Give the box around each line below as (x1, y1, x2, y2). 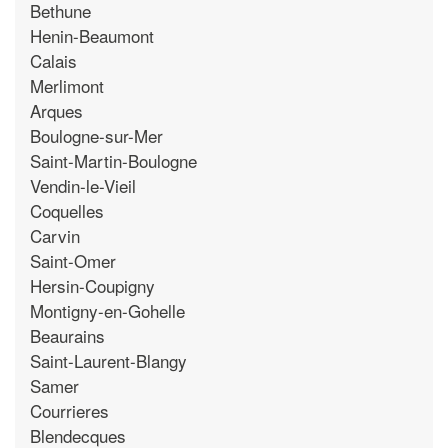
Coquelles (30, 197, 104, 223)
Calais (30, 47, 77, 73)
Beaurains (30, 322, 105, 348)
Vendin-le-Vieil (30, 172, 136, 198)
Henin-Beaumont (30, 22, 154, 48)
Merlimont (30, 72, 104, 98)
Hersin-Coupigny (30, 272, 155, 298)
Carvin (30, 222, 80, 248)
